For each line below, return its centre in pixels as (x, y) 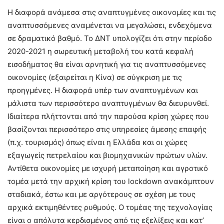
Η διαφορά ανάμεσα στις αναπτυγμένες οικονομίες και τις (112, 12)
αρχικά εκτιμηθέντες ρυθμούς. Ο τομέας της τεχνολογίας (110, 207)
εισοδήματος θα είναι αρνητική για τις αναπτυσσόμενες (107, 64)
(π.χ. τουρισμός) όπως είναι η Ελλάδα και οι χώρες (97, 142)
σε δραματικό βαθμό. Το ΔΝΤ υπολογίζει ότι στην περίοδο (110, 38)
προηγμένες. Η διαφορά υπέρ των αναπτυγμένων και (103, 90)
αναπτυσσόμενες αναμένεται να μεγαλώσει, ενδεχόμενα (110, 25)
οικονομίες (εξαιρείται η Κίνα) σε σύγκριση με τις (95, 77)
